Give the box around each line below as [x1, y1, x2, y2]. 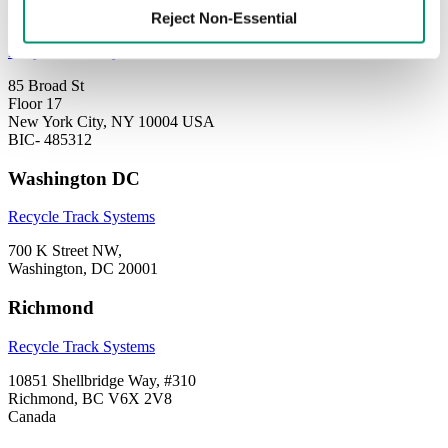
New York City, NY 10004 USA [8, 112, 215, 130]
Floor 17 [8, 94, 62, 112]
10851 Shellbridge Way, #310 [8, 371, 196, 389]
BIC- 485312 [8, 130, 92, 148]
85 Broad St [8, 76, 84, 94]
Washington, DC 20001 [8, 260, 158, 278]
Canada [8, 407, 56, 425]
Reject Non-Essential [151, 9, 297, 27]
